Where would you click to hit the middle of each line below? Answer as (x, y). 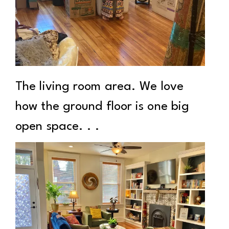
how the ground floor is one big (102, 107)
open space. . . (58, 127)
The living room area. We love (99, 87)
